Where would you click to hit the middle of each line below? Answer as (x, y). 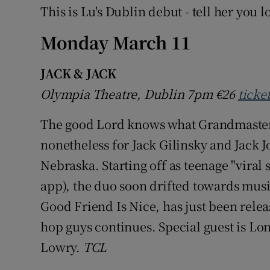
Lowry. (62, 247)
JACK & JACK (79, 74)
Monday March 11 (116, 42)
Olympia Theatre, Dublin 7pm (128, 94)
